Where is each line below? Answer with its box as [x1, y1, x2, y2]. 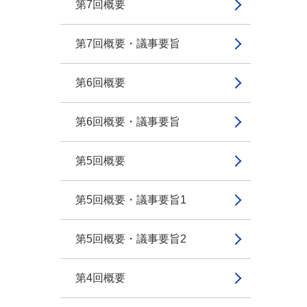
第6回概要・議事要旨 [75, 116, 180, 127]
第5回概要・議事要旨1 [75, 194, 186, 206]
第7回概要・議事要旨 [75, 38, 180, 49]
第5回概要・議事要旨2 [75, 233, 186, 245]
